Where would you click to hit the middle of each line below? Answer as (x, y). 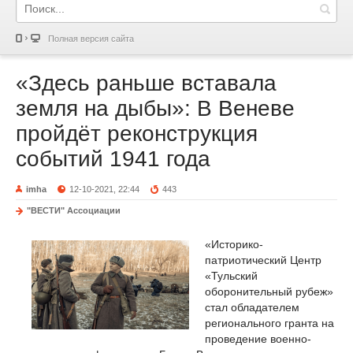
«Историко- (234, 244)
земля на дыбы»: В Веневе (155, 108)
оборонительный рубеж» (269, 291)
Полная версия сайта (91, 39)
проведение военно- (258, 338)
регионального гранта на (269, 323)
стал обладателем (252, 307)
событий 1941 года (113, 159)
